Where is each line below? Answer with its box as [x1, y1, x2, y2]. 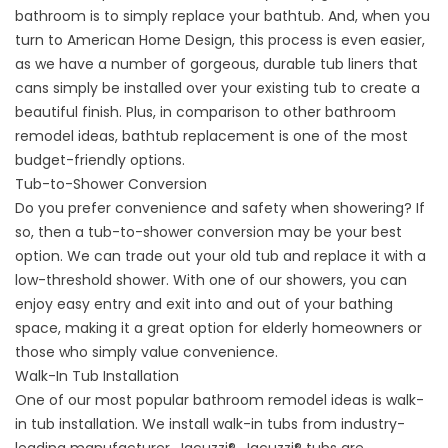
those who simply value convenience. [15, 342, 278, 362]
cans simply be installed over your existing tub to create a [15, 78, 420, 98]
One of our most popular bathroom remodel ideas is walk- [15, 390, 424, 410]
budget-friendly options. [15, 150, 185, 170]
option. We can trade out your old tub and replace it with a [15, 246, 426, 266]
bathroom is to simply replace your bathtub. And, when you [15, 6, 430, 26]
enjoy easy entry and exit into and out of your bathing [15, 294, 393, 314]
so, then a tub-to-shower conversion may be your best [15, 222, 402, 242]
